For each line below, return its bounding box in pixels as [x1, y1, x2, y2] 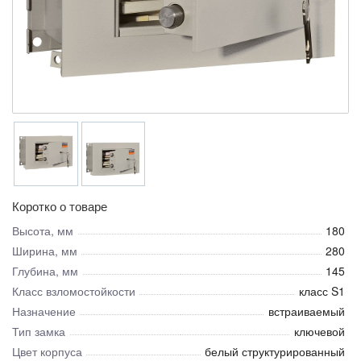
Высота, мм [12, 222, 73, 239]
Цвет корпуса [12, 342, 82, 359]
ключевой [294, 322, 345, 339]
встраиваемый [268, 302, 345, 319]
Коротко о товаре [12, 197, 107, 214]
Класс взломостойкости [12, 282, 135, 299]
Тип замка [12, 322, 65, 339]
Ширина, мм [12, 242, 77, 259]
